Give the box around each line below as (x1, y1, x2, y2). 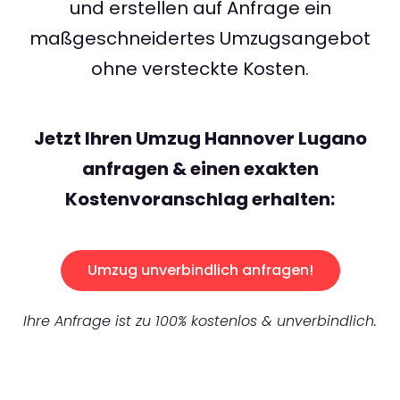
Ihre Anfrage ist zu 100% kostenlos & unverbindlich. (23, 311, 377, 332)
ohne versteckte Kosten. (91, 56, 309, 82)
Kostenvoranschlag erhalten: (65, 187, 335, 212)
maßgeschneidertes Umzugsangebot (29, 26, 371, 52)
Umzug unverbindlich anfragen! (87, 260, 313, 281)
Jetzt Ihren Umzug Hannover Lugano (33, 126, 367, 152)
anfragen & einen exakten (81, 156, 319, 182)
